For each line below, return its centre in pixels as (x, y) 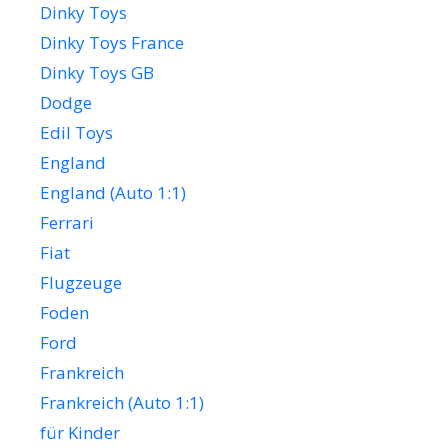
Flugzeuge (81, 283)
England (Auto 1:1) (113, 193)
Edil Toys (76, 133)
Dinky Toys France (112, 43)
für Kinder (80, 433)
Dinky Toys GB (97, 73)
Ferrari (67, 223)
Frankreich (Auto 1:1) (122, 403)
